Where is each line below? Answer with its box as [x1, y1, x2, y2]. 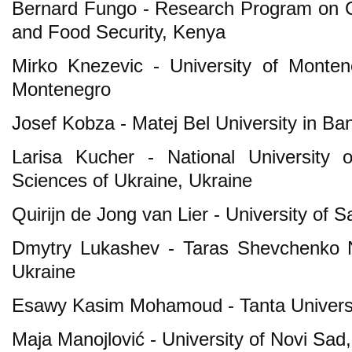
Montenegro [12, 78, 111, 100]
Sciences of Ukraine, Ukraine [12, 169, 252, 191]
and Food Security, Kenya [12, 20, 225, 42]
